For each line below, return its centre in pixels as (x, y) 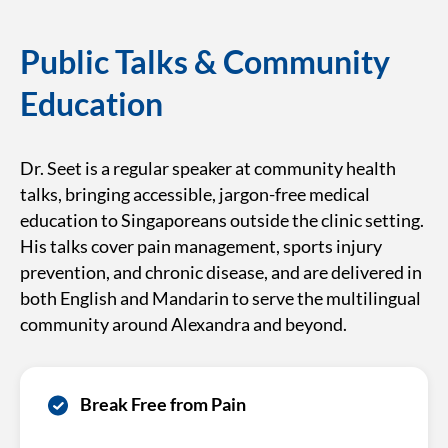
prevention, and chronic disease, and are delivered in (221, 272)
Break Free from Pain (163, 404)
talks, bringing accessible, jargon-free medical (195, 194)
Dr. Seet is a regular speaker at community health (208, 168)
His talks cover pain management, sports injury (201, 246)
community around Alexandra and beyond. (183, 324)
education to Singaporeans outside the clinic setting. (222, 220)
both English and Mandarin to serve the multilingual (220, 298)
